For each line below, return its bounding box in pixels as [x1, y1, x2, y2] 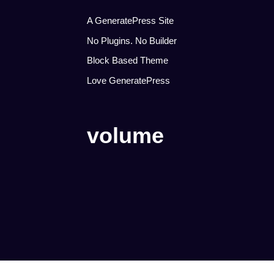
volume [87, 122, 164, 148]
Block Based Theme [87, 55, 168, 65]
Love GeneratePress [87, 75, 170, 86]
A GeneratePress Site [87, 15, 174, 26]
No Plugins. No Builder [87, 35, 177, 46]
